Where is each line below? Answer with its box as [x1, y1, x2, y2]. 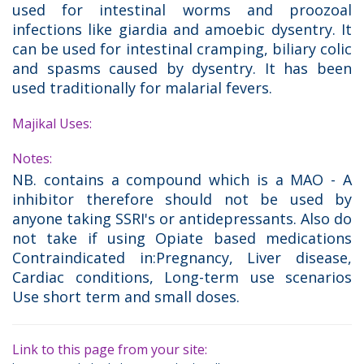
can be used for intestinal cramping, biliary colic [12, 39, 352, 59]
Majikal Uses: [12, 115, 92, 133]
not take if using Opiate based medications [12, 228, 352, 249]
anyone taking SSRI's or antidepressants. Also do [12, 209, 352, 229]
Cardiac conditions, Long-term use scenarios [12, 267, 352, 288]
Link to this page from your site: [12, 340, 207, 359]
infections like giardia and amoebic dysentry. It [12, 19, 352, 40]
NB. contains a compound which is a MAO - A [12, 170, 352, 190]
